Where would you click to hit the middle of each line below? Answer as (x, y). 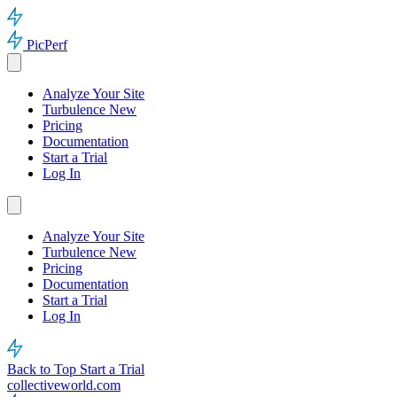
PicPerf (47, 45)
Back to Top (43, 369)
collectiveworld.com (64, 385)
